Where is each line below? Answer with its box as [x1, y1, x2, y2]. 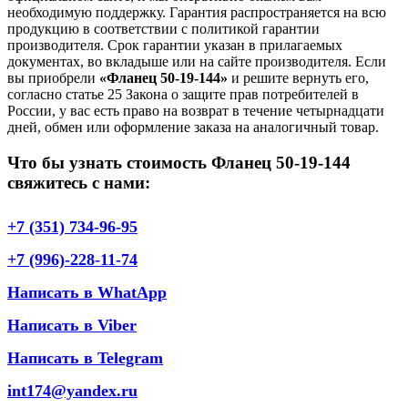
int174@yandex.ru [7, 381, 138, 400]
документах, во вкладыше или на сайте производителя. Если [7, 54, 386, 70]
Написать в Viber [7, 315, 137, 334]
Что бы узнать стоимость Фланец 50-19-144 [7, 153, 351, 173]
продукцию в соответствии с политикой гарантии [7, 21, 320, 37]
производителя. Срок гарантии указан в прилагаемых [7, 37, 342, 54]
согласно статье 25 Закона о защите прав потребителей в [7, 87, 359, 103]
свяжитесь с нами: [7, 173, 150, 193]
